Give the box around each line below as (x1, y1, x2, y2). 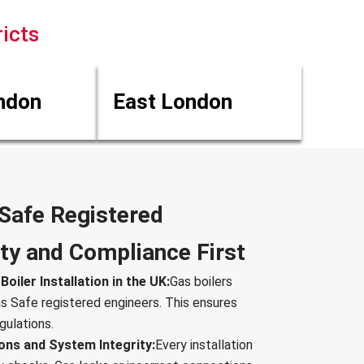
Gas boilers (170, 274, 232, 290)
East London (113, 89, 233, 115)
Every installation (155, 337, 253, 353)
